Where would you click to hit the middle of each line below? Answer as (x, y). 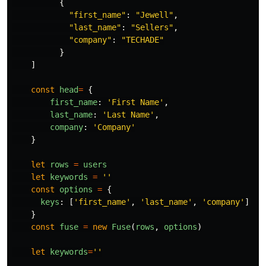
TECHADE (142, 39)
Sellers (152, 27)
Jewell (154, 15)
